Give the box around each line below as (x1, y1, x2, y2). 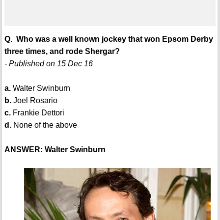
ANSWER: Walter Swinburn (4, 145, 106, 154)
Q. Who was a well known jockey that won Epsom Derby (4, 35, 213, 44)
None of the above (11, 121, 77, 130)
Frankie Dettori (10, 109, 64, 117)
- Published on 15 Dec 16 (4, 59, 93, 68)
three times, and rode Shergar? (4, 47, 120, 56)
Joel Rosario (11, 96, 57, 105)
